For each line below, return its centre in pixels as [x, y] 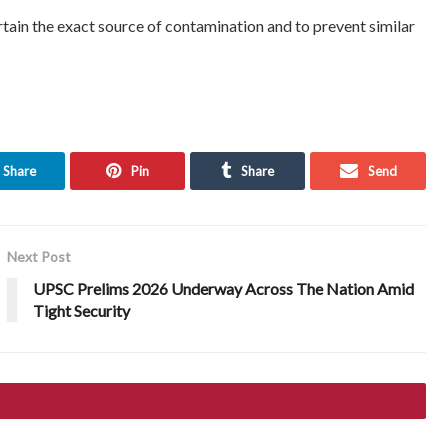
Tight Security [82, 310]
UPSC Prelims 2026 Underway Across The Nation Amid [224, 288]
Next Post [39, 256]
